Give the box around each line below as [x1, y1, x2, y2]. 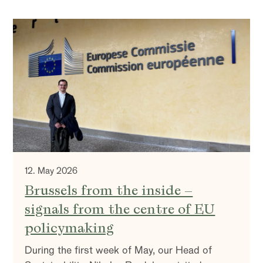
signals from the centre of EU [25, 200, 215, 218]
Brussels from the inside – [25, 181, 193, 199]
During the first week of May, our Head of [25, 243, 213, 257]
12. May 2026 [25, 164, 78, 177]
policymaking [25, 218, 114, 237]
